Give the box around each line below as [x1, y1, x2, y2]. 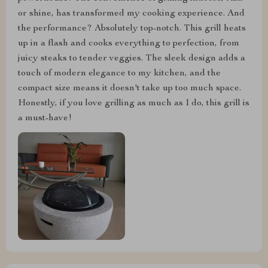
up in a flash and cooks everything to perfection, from [18, 39, 239, 49]
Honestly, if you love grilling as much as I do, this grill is [18, 99, 249, 109]
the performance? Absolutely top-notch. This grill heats [18, 24, 246, 34]
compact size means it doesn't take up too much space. [18, 84, 241, 94]
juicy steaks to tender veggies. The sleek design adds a [18, 54, 245, 64]
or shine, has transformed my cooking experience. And [18, 9, 245, 19]
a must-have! [18, 114, 72, 124]
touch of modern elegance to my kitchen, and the [18, 69, 221, 79]
